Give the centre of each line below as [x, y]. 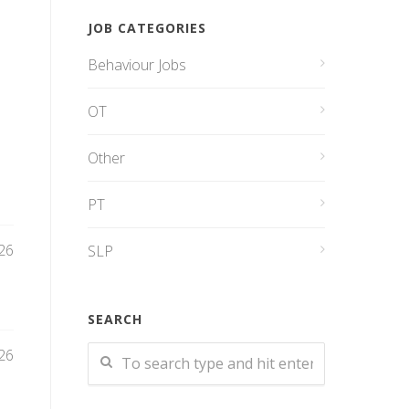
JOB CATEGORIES [147, 28]
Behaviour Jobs [137, 65]
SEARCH [115, 319]
